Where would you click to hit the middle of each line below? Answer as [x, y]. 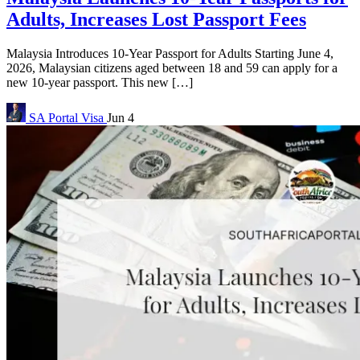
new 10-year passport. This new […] [100, 83]
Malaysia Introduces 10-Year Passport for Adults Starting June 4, [170, 54]
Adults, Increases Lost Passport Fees [156, 20]
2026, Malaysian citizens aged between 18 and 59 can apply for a [172, 68]
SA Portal [53, 118]
